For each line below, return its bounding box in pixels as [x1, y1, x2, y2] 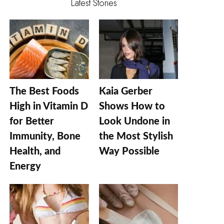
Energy [9, 161, 41, 171]
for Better [9, 116, 54, 126]
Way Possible [98, 146, 159, 156]
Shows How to [98, 101, 165, 111]
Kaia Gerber [98, 86, 152, 96]
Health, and [9, 146, 61, 156]
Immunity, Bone [9, 131, 81, 141]
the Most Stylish [98, 131, 173, 141]
